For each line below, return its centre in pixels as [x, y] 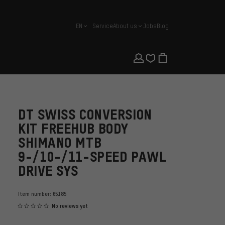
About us [125, 26]
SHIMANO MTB [60, 143]
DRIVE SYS [48, 171]
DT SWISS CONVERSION [85, 115]
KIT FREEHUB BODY [73, 129]
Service [103, 26]
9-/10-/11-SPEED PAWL [92, 157]
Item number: [35, 194]
